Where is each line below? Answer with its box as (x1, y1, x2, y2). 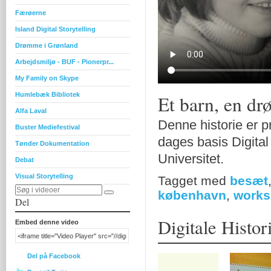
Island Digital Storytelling (15, 25, 96, 33)
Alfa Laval (15, 107, 47, 114)
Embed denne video (15, 218, 79, 226)
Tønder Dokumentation (15, 140, 90, 147)
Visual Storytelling (15, 172, 73, 180)
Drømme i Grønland (15, 42, 78, 49)
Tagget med (158, 174, 230, 188)
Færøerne (15, 9, 46, 16)
